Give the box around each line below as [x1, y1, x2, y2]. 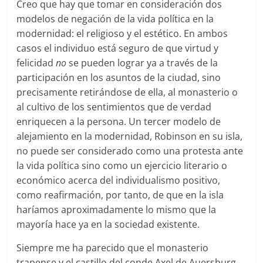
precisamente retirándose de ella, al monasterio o [16, 85, 238, 99]
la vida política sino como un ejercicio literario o [16, 159, 228, 172]
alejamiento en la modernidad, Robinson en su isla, [16, 129, 243, 143]
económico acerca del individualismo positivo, [16, 173, 221, 187]
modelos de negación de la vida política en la [16, 12, 214, 25]
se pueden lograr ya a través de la [66, 56, 218, 69]
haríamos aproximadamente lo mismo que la [16, 203, 217, 216]
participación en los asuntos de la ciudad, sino [16, 70, 221, 84]
